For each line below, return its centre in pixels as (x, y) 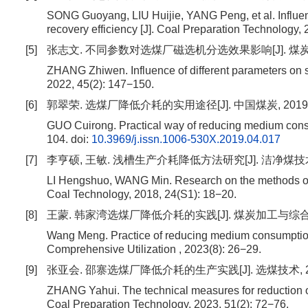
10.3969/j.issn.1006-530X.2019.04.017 (186, 139)
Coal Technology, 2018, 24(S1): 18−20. (142, 194)
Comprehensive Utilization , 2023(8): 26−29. (154, 249)
